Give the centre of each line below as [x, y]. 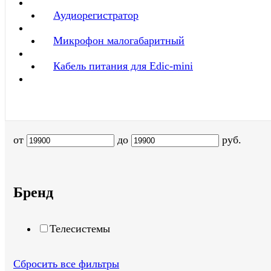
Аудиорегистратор [96, 15]
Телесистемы [80, 229]
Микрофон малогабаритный [119, 41]
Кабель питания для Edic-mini [123, 66]
